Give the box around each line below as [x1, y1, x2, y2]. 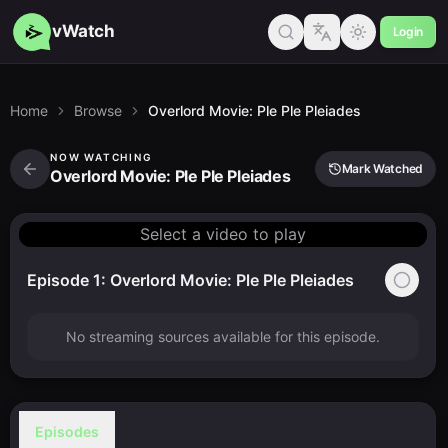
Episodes [35, 423, 99, 440]
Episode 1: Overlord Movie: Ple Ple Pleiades [27, 269, 354, 290]
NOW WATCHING [50, 151, 153, 163]
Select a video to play [140, 224, 306, 244]
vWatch [52, 21, 115, 41]
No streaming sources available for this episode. [66, 328, 380, 345]
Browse [74, 102, 122, 119]
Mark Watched [341, 161, 423, 176]
